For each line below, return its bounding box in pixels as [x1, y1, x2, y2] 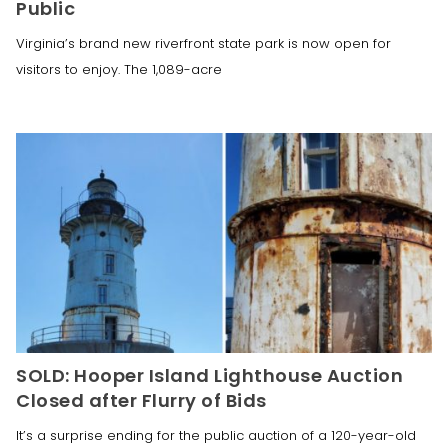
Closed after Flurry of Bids [16, 387, 267, 413]
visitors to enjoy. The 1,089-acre [16, 59, 222, 79]
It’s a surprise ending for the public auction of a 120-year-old [16, 425, 416, 445]
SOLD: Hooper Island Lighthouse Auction [16, 362, 403, 388]
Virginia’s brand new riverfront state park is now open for [16, 33, 391, 53]
